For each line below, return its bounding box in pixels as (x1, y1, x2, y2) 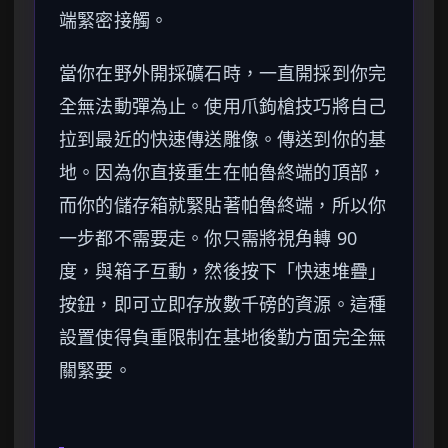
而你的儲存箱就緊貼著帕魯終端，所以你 (59, 193, 387, 218)
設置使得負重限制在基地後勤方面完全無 (59, 325, 387, 350)
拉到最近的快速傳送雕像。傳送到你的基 (59, 127, 387, 152)
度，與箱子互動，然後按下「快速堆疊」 (59, 259, 387, 284)
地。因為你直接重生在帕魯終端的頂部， (59, 160, 387, 185)
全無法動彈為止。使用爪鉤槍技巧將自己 (59, 94, 387, 119)
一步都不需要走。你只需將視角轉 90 (59, 226, 358, 251)
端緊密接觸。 (59, 8, 169, 33)
